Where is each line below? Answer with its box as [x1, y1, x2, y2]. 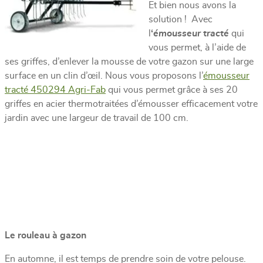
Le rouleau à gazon [5, 230, 86, 240]
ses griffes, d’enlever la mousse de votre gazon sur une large [5, 56, 254, 66]
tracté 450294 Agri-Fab [5, 85, 106, 95]
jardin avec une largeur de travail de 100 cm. [5, 113, 188, 123]
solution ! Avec [149, 14, 213, 24]
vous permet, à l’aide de [149, 42, 246, 52]
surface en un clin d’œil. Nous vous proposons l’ [5, 70, 203, 80]
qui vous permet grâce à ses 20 [106, 85, 238, 95]
